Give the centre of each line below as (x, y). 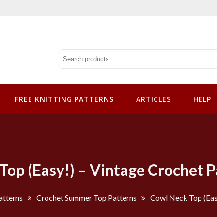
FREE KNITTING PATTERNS (64, 99)
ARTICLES (154, 99)
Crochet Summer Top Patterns (86, 198)
